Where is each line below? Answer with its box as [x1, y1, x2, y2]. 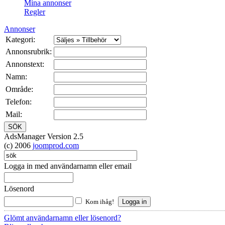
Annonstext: [6, 60, 44, 69]
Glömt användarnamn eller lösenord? [4, 213, 121, 222]
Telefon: [6, 97, 32, 106]
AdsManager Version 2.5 [4, 132, 83, 141]
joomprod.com [33, 141, 79, 150]
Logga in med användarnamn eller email [4, 162, 132, 171]
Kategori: [6, 35, 35, 44]
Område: [6, 85, 33, 94]
